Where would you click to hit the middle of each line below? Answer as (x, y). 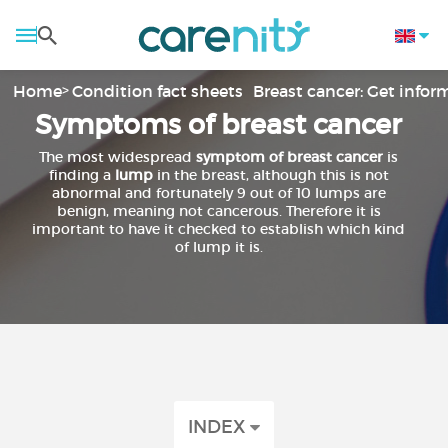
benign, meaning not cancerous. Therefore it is (218, 211)
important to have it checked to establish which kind (219, 229)
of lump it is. (218, 247)
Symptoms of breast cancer (219, 124)
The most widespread (118, 157)
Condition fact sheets (158, 91)
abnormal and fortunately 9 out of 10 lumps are (218, 193)
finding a (81, 175)
